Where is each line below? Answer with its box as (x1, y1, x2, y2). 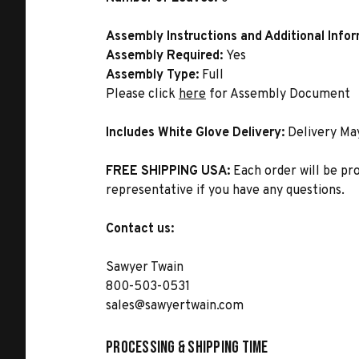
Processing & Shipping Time (106, 337, 268, 357)
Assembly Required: (106, 48, 226, 64)
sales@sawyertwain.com (106, 298, 244, 314)
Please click (106, 87, 179, 103)
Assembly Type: (106, 67, 202, 83)
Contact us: (106, 221, 174, 237)
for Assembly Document (206, 87, 350, 103)
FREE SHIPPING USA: (106, 163, 233, 179)
